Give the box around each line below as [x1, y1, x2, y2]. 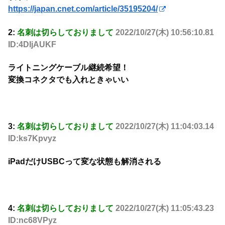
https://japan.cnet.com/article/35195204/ [8, 5, 158, 14]
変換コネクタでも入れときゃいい [8, 75, 129, 84]
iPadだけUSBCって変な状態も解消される [8, 157, 161, 166]
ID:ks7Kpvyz [8, 134, 56, 143]
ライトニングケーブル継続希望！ [8, 63, 129, 72]
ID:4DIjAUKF [8, 40, 56, 49]
